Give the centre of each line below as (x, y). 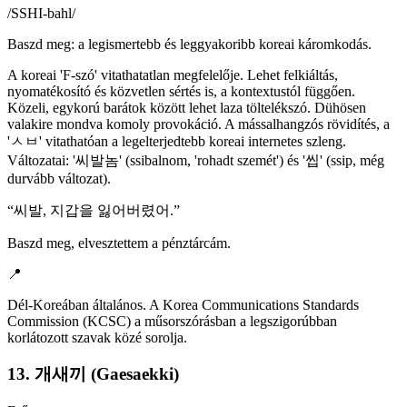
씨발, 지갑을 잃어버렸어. (94, 210)
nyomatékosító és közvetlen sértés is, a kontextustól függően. (181, 91)
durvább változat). (59, 178)
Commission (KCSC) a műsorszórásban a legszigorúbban (172, 321)
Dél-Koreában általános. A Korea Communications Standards (183, 304)
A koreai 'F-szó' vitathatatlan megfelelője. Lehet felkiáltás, (173, 74)
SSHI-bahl (41, 13)
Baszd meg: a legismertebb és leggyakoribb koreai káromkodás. (189, 44)
